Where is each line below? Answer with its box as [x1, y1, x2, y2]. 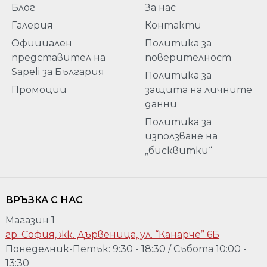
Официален [11, 38, 72, 49]
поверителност [144, 52, 231, 64]
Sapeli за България [11, 66, 104, 78]
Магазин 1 [5, 214, 55, 226]
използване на [144, 131, 218, 142]
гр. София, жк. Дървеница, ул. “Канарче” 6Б [5, 228, 219, 240]
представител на [11, 52, 105, 64]
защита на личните [144, 84, 252, 96]
